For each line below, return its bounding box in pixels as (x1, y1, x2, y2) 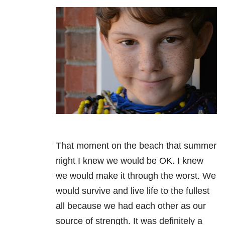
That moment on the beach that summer (56, 141, 216, 151)
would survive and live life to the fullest (56, 186, 209, 196)
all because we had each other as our (56, 201, 206, 211)
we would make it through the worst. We (56, 171, 216, 181)
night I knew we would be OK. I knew (56, 156, 203, 166)
